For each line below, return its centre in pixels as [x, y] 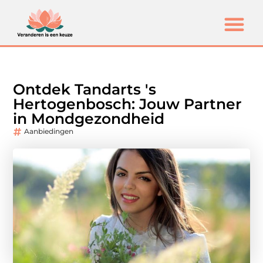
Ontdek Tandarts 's [85, 90]
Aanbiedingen [49, 131]
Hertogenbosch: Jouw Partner [128, 104]
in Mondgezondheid [89, 119]
